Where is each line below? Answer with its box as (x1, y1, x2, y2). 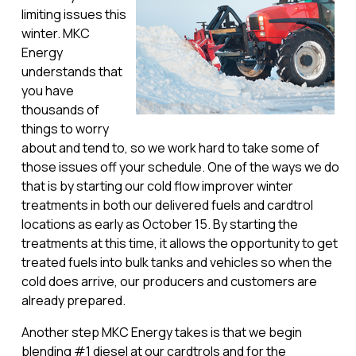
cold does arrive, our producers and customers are (21, 273, 317, 290)
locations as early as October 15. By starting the (21, 215, 298, 233)
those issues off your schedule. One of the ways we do (21, 158, 339, 176)
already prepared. (21, 292, 126, 309)
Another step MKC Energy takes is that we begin (21, 323, 302, 341)
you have (21, 82, 74, 99)
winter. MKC (21, 25, 90, 42)
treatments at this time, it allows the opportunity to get (21, 234, 338, 252)
